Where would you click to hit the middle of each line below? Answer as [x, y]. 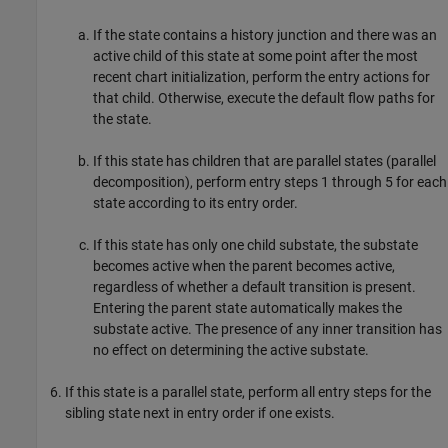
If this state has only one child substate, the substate [255, 244]
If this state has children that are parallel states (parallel [264, 160]
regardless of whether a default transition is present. [254, 286]
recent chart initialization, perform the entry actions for [261, 76]
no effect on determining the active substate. [231, 349]
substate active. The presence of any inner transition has [267, 328]
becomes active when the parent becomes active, [244, 265]
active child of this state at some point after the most [255, 55]
